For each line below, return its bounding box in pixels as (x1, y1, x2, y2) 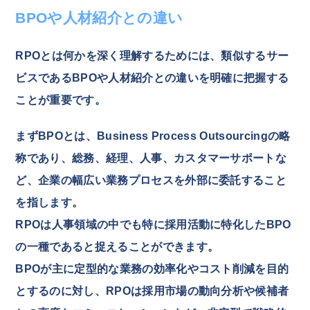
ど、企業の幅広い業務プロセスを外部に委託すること (15, 174, 287, 187)
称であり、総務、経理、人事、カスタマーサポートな (15, 152, 287, 165)
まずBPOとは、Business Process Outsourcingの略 (15, 130, 291, 143)
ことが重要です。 (15, 94, 106, 107)
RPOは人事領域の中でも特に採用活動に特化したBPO (15, 219, 291, 231)
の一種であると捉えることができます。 (15, 241, 219, 253)
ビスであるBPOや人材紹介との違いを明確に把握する (15, 72, 289, 84)
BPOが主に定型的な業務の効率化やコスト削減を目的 (15, 263, 289, 275)
